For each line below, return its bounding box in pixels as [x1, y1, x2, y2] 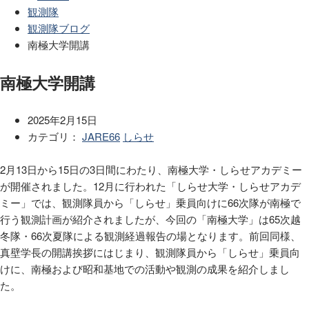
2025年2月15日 [28, 112, 97, 127]
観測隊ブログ [28, 21, 90, 36]
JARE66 [82, 128, 120, 143]
